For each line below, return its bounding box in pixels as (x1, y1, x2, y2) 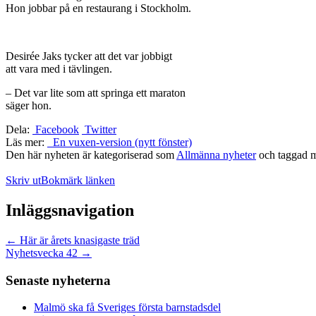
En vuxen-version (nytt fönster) (47, 136, 192, 149)
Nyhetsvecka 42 (6, 246, 80, 259)
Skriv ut (6, 174, 41, 187)
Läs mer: (6, 136, 44, 149)
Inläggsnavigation (6, 201, 134, 220)
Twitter (82, 123, 116, 136)
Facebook (32, 123, 79, 136)
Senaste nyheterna (6, 272, 111, 288)
